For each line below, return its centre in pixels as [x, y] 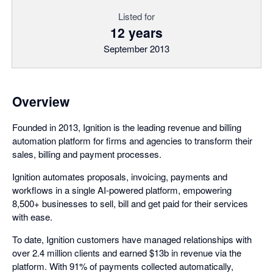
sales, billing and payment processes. [87, 154]
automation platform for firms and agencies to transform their [132, 140]
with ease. [32, 217]
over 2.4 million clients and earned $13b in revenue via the [127, 253]
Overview [41, 101]
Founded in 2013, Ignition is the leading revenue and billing [127, 127]
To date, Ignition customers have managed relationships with [132, 239]
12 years [136, 32]
